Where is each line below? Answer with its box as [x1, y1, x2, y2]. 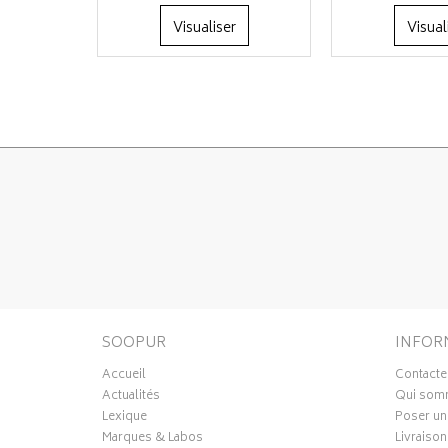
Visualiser [172, 16, 236, 41]
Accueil [102, 365, 146, 386]
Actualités [102, 386, 160, 407]
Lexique [102, 407, 147, 428]
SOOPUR [102, 331, 166, 356]
